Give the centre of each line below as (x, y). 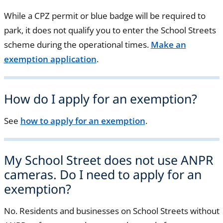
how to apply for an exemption (83, 120)
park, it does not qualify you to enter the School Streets (110, 30)
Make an (168, 45)
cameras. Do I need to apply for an (103, 174)
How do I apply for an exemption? (100, 99)
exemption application (50, 59)
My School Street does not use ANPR (108, 160)
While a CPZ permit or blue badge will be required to (105, 16)
